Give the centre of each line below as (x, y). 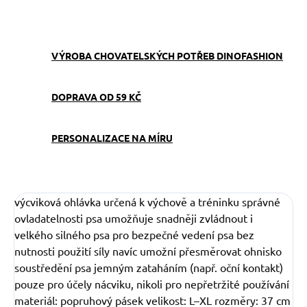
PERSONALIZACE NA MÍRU (112, 138)
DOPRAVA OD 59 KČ (96, 97)
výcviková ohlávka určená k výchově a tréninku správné (147, 202)
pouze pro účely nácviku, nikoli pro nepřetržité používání (152, 284)
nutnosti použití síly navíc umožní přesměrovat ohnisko (148, 251)
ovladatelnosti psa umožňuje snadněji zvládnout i (134, 218)
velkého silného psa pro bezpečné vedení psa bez (134, 235)
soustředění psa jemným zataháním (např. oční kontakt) (149, 268)
